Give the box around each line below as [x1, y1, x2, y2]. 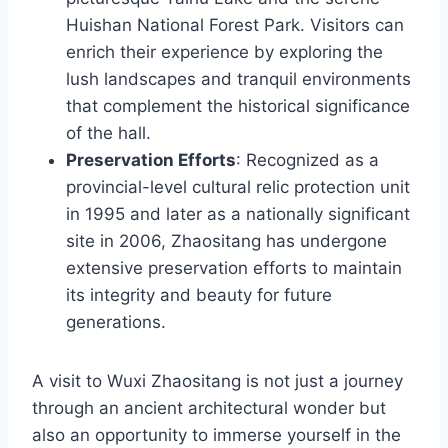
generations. [66, 312, 166, 333]
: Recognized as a [236, 150, 379, 171]
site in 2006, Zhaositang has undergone [66, 231, 387, 252]
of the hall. [66, 123, 151, 144]
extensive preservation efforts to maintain [66, 258, 402, 279]
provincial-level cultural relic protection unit [66, 177, 410, 198]
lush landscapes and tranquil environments [66, 69, 411, 90]
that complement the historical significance [66, 96, 410, 117]
